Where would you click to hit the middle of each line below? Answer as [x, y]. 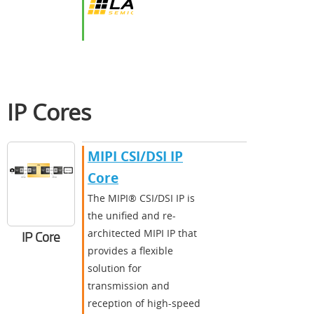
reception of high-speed [144, 303]
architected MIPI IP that [142, 233]
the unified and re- [132, 215]
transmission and [129, 285]
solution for [115, 268]
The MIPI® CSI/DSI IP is [141, 198]
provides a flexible [130, 250]
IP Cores [49, 111]
